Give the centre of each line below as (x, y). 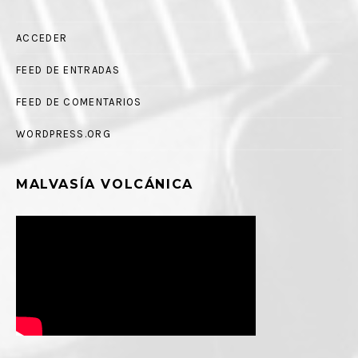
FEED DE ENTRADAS (68, 70)
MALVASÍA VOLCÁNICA (105, 185)
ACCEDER (42, 38)
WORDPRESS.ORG (64, 134)
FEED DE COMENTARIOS (79, 102)
